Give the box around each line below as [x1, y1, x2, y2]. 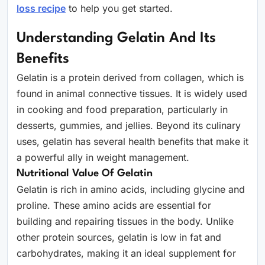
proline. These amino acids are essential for [17, 199, 211, 211]
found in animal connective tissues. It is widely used [17, 88, 247, 99]
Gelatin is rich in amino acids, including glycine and [17, 183, 245, 195]
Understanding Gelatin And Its [17, 31, 216, 46]
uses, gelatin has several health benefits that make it [17, 135, 248, 147]
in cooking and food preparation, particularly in [17, 104, 228, 115]
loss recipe [17, 2, 66, 14]
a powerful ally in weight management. [17, 151, 189, 163]
